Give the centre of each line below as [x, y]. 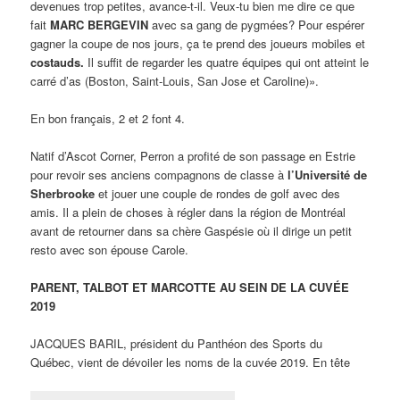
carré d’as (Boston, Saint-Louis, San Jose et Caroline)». [175, 80]
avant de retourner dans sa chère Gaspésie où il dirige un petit [192, 231]
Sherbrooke [63, 194]
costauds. [58, 62]
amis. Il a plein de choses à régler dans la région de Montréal [188, 212]
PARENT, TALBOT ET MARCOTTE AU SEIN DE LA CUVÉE [190, 287]
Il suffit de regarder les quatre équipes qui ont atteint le [227, 62]
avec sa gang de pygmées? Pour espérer [257, 24]
